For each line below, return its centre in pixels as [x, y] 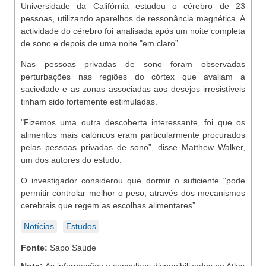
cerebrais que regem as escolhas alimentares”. [109, 205]
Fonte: [35, 248]
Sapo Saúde [73, 248]
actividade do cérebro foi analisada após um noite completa [133, 31]
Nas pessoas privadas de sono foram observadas [133, 64]
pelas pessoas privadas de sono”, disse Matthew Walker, [133, 147]
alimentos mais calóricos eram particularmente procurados [133, 135]
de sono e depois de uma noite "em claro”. [101, 43]
